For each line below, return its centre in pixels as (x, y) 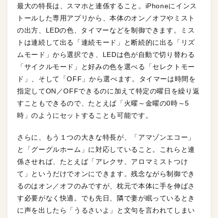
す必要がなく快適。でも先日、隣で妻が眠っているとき (106, 198)
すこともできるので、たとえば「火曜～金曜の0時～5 (103, 103)
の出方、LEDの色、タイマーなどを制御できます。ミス (106, 30)
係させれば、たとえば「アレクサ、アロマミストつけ (103, 162)
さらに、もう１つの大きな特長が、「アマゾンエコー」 (106, 137)
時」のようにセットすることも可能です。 (85, 116)
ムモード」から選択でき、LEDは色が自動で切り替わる (106, 55)
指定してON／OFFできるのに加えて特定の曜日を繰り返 (109, 91)
